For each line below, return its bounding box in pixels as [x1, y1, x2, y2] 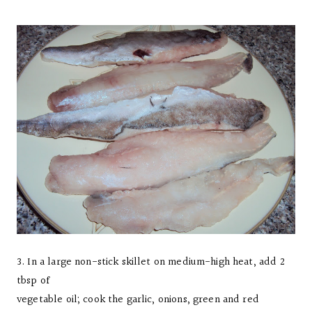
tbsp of [17, 273, 50, 289]
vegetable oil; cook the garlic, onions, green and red [17, 292, 259, 308]
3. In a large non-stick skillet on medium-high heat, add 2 [17, 254, 285, 270]
